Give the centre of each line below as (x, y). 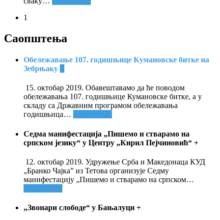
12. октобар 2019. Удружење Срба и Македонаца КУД (114, 162)
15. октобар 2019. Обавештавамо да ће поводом (104, 88)
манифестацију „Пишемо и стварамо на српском (105, 179)
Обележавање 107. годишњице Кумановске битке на (116, 60)
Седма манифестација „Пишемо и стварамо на (107, 134)
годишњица (43, 114)
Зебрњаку (42, 69)
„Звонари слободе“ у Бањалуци (80, 208)
